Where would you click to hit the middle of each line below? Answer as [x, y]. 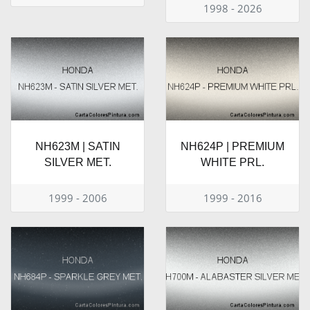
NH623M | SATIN [77, 147]
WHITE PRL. [232, 163]
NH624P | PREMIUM [232, 147]
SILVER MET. [77, 163]
